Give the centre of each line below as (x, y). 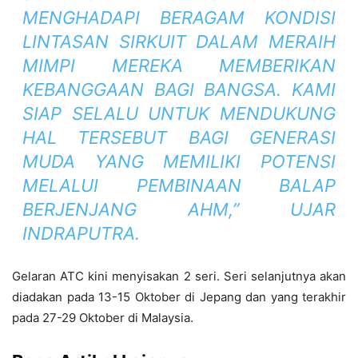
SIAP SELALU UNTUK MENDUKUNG (179, 114)
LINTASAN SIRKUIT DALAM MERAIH (179, 42)
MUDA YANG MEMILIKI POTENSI (179, 162)
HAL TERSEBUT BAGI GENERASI (179, 138)
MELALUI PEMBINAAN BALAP (179, 186)
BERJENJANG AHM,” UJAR (179, 210)
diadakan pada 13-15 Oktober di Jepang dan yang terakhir (179, 297)
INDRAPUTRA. (81, 234)
